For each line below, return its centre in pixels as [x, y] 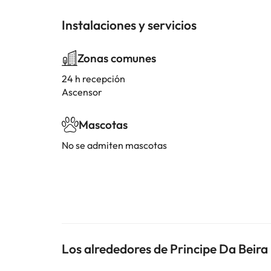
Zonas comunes [117, 58]
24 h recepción [93, 79]
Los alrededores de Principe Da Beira [165, 249]
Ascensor [82, 92]
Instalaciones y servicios [129, 25]
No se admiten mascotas [114, 145]
